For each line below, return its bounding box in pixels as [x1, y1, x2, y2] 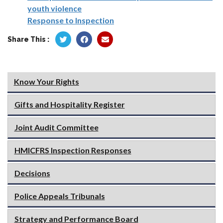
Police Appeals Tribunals [14, 191, 105, 201]
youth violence [27, 3, 82, 13]
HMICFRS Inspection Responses [14, 145, 131, 155]
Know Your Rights [13, 77, 79, 87]
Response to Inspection [27, 15, 114, 25]
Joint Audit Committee [14, 122, 99, 132]
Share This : [7, 35, 49, 44]
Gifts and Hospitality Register [14, 100, 125, 110]
